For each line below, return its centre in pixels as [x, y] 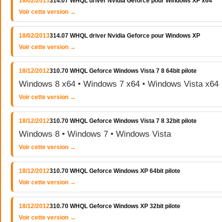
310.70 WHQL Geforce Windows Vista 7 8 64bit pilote [123, 71]
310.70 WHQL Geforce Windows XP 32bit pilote [115, 206]
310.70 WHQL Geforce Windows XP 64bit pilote [115, 171]
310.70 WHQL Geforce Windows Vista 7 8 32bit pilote [123, 121]
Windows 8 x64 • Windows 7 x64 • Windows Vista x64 [119, 84]
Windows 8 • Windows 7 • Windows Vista [95, 134]
